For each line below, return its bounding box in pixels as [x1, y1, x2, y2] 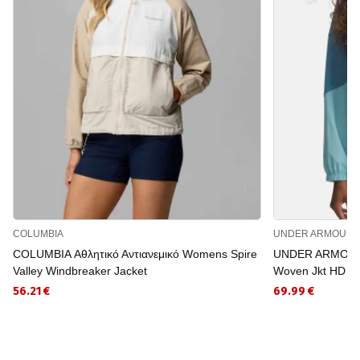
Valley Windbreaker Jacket [13, 264, 147, 277]
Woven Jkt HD [273, 264, 346, 277]
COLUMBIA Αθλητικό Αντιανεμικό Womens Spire [13, 247, 257, 260]
